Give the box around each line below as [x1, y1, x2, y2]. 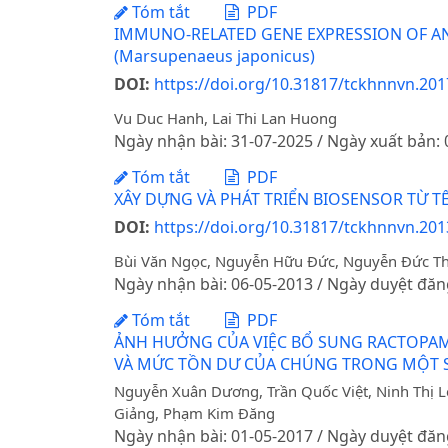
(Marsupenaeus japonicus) [114, 44, 315, 67]
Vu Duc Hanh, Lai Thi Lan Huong [114, 108, 337, 129]
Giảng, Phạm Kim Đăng [114, 403, 275, 424]
